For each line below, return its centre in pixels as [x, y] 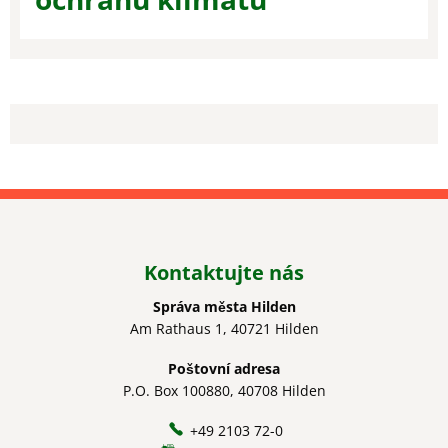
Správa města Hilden [224, 306]
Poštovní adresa [224, 368]
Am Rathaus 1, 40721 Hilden [224, 328]
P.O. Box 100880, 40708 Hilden [224, 390]
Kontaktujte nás [224, 272]
